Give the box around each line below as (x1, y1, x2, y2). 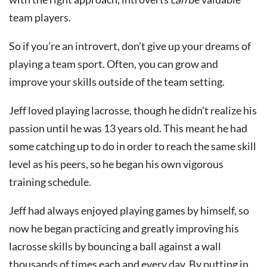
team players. (9, 11, 71, 24)
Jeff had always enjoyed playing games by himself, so (9, 204, 249, 217)
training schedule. (9, 175, 91, 188)
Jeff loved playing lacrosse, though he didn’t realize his (9, 104, 257, 117)
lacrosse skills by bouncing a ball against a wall (9, 240, 221, 253)
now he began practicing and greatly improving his (9, 222, 239, 235)
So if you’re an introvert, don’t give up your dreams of (9, 39, 251, 52)
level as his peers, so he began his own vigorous (9, 157, 223, 170)
